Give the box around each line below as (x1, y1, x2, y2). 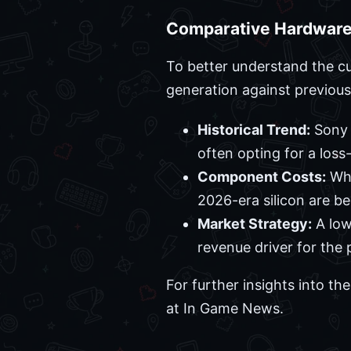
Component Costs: (197, 168, 326, 185)
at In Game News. (166, 299, 284, 317)
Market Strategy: (197, 215, 312, 232)
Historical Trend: (197, 121, 310, 138)
